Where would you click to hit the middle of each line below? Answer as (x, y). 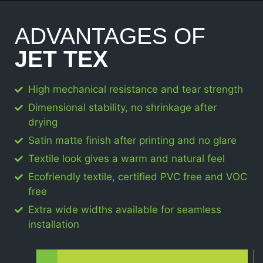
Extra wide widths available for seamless (124, 209)
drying (43, 122)
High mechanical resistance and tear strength (135, 89)
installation (53, 224)
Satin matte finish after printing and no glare (132, 140)
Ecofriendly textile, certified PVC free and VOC (137, 176)
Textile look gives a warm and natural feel (126, 158)
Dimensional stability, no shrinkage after (122, 107)
